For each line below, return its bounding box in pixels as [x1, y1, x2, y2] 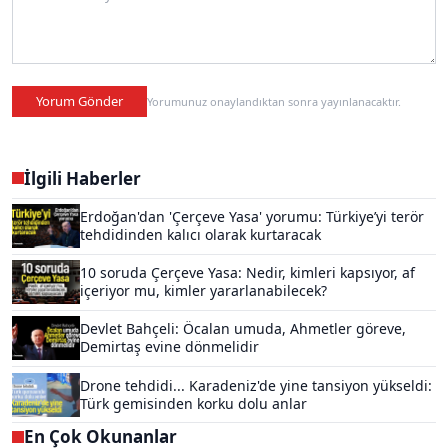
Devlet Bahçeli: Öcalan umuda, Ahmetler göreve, [80, 319, 406, 339]
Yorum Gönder [36, 91, 123, 110]
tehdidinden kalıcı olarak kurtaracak [80, 225, 321, 245]
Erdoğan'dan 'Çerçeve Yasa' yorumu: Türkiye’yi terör [80, 207, 424, 227]
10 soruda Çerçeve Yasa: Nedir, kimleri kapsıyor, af [80, 263, 415, 283]
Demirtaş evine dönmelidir [80, 337, 259, 357]
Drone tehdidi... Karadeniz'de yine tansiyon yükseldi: [80, 375, 432, 395]
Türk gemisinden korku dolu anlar [80, 393, 307, 413]
